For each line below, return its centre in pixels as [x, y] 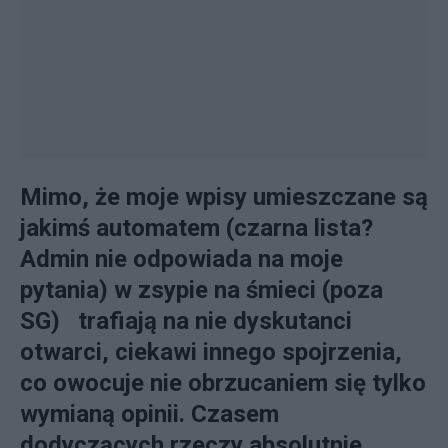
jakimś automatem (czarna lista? [196, 228]
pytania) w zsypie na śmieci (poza [201, 290]
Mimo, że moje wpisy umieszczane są [224, 197]
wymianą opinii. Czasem [149, 414]
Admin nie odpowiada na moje [181, 259]
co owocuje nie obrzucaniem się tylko [223, 383]
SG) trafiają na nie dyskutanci [186, 321]
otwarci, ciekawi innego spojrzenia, [211, 352]
